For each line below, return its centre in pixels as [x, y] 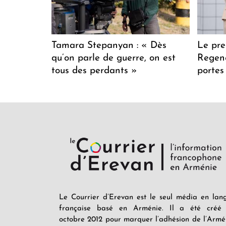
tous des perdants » [94, 71]
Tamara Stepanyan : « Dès [109, 45]
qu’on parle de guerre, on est [114, 58]
